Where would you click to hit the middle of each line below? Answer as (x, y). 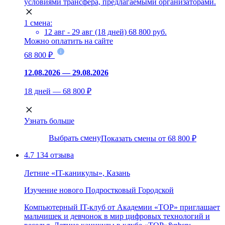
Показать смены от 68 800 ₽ (149, 138)
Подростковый (111, 190)
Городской (156, 190)
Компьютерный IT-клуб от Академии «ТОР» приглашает (122, 207)
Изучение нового (54, 190)
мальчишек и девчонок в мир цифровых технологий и (117, 216)
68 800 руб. (148, 32)
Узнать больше (49, 121)
